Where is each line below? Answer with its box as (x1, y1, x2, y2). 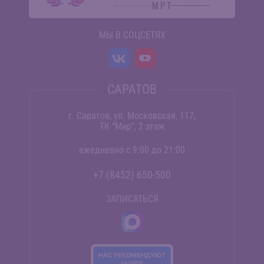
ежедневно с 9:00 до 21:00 (79, 144, 185, 156)
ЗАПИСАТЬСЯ (105, 193, 159, 204)
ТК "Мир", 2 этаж (99, 120, 165, 132)
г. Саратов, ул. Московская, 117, (68, 110, 196, 121)
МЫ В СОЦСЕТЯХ (98, 29, 166, 41)
